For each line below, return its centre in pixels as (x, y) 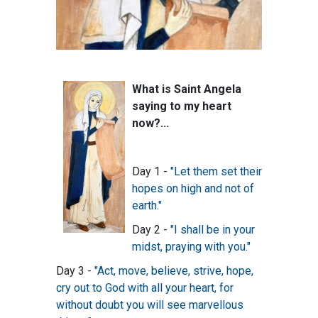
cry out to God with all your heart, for (145, 288)
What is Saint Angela (187, 89)
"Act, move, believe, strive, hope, (174, 271)
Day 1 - (151, 172)
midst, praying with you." (191, 247)
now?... (150, 124)
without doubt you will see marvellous (150, 305)
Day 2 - (151, 230)
